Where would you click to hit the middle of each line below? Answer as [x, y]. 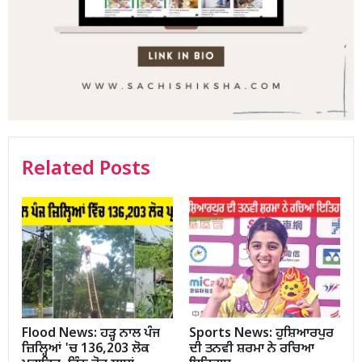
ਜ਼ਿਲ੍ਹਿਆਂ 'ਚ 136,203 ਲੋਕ [86, 350]
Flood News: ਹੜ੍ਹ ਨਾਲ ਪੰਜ [91, 335]
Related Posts [86, 170]
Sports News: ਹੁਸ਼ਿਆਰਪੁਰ [261, 335]
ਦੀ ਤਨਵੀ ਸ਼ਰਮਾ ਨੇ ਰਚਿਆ [252, 350]
